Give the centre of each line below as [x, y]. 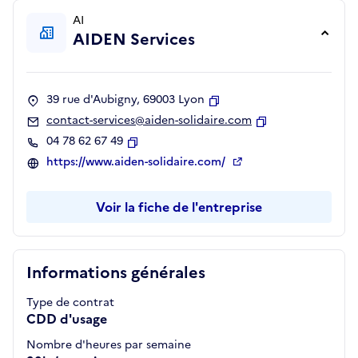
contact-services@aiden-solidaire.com [149, 120]
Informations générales [116, 272]
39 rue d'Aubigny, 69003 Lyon [125, 99]
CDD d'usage [67, 319]
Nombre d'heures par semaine [109, 345]
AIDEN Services [134, 39]
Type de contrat [70, 302]
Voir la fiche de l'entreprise [179, 207]
